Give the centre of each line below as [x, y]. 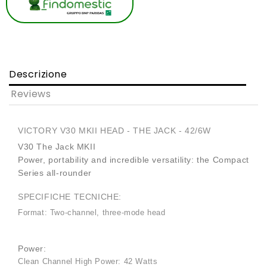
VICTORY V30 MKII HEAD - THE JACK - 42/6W [114, 131]
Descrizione [38, 74]
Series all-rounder [55, 173]
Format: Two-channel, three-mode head [92, 213]
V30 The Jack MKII [57, 147]
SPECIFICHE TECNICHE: [70, 197]
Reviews [31, 94]
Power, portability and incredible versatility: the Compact [133, 160]
